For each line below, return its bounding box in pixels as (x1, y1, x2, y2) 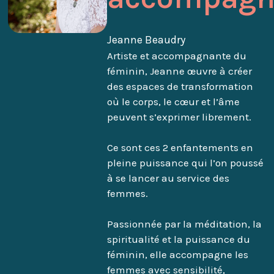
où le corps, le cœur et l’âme (106, 95, 240, 108)
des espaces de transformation (106, 80, 253, 93)
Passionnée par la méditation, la (106, 218, 262, 231)
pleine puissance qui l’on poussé (106, 157, 264, 169)
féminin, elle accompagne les (106, 248, 248, 261)
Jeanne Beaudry (106, 33, 185, 47)
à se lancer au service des (106, 172, 229, 185)
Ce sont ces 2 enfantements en (106, 141, 253, 154)
